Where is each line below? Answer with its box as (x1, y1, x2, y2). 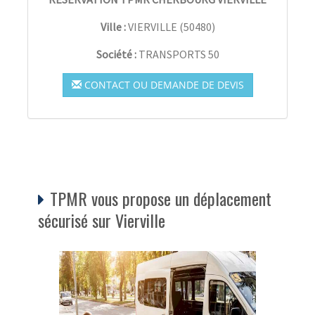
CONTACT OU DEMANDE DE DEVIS (81, 77, 244, 91)
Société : (96, 46, 139, 61)
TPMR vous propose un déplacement (50, 185, 271, 211)
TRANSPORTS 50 (138, 46, 219, 61)
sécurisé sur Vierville (38, 207, 165, 233)
